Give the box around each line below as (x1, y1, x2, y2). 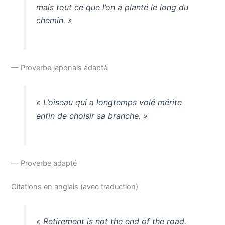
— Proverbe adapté (11, 158, 77, 168)
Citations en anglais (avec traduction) (11, 182, 139, 192)
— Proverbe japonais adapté (11, 63, 108, 73)
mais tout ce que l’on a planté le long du (36, 2, 188, 13)
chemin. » (36, 15, 72, 26)
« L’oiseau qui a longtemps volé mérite (36, 97, 182, 108)
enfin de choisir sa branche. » (36, 110, 148, 121)
